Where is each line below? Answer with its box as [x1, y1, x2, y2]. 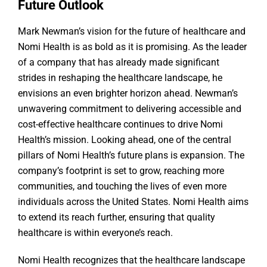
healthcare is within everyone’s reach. [18, 227, 175, 239]
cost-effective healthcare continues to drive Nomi [18, 119, 223, 131]
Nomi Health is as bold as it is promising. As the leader [18, 41, 247, 53]
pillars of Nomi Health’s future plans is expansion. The [18, 150, 244, 162]
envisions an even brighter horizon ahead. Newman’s [18, 88, 238, 100]
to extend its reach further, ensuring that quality [18, 212, 215, 223]
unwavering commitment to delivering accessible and [18, 103, 241, 115]
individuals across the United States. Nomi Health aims [18, 196, 249, 208]
